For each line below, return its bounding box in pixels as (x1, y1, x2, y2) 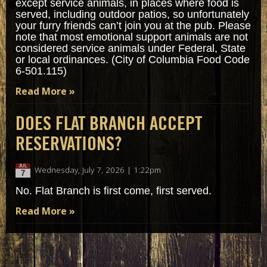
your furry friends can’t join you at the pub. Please (15, 20, 251, 32)
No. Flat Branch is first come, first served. (15, 185, 212, 197)
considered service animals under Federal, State (15, 42, 246, 55)
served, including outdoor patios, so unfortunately (15, 8, 249, 21)
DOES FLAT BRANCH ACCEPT (15, 111, 202, 135)
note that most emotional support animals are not (15, 31, 248, 44)
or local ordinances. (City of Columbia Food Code (15, 54, 250, 66)
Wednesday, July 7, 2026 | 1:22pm (34, 164, 161, 176)
